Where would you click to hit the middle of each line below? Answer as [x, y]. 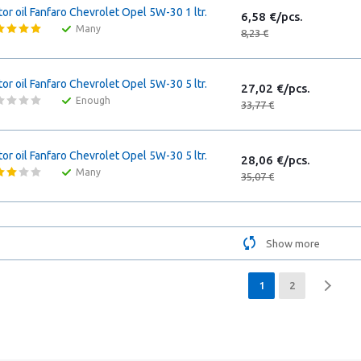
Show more [293, 243]
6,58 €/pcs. [272, 17]
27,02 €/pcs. [276, 88]
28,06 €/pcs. [276, 160]
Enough [93, 100]
